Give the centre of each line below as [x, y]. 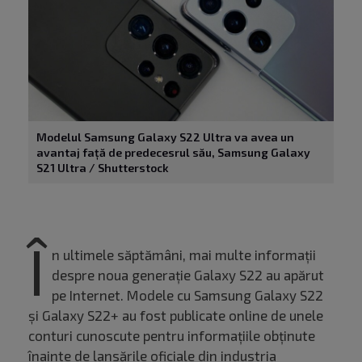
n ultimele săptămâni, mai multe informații [184, 255]
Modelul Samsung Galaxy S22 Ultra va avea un [165, 137]
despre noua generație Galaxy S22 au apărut [188, 275]
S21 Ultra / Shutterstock [103, 168]
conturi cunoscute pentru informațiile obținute [172, 336]
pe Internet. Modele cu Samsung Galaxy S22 [187, 295]
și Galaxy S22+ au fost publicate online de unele [176, 316]
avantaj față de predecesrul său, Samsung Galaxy [173, 153]
